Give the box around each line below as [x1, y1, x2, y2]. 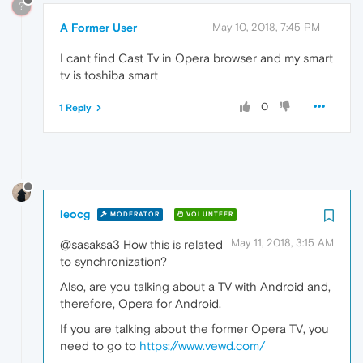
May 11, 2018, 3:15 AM [231, 236, 334, 249]
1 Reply [59, 101, 92, 113]
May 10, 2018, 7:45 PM [212, 20, 320, 33]
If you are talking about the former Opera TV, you [60, 321, 329, 335]
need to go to [60, 338, 139, 352]
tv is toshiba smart [60, 67, 158, 82]
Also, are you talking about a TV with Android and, [60, 279, 331, 293]
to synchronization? [60, 254, 167, 268]
